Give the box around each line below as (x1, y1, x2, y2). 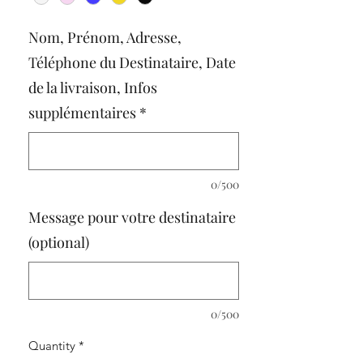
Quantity (28, 338, 75, 354)
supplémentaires (28, 103, 136, 123)
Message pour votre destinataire (28, 207, 236, 228)
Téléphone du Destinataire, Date (28, 53, 236, 73)
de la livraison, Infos (28, 78, 157, 98)
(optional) (28, 233, 89, 253)
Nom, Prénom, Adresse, (28, 28, 181, 48)
